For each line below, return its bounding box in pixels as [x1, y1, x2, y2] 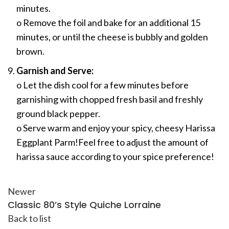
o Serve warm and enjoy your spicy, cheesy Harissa [16, 122, 215, 134]
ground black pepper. [16, 108, 100, 120]
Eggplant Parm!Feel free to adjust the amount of [16, 136, 209, 148]
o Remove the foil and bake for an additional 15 [16, 17, 200, 29]
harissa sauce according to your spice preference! [16, 151, 214, 163]
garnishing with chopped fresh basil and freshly [16, 94, 203, 105]
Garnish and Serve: [16, 65, 94, 77]
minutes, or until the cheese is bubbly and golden [16, 31, 208, 43]
